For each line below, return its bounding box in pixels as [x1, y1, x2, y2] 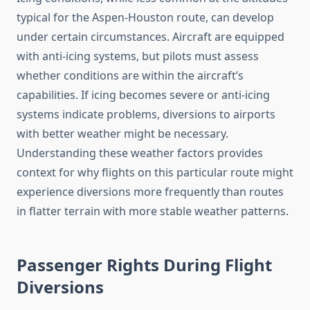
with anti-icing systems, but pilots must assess [17, 48, 259, 64]
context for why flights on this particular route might [17, 165, 293, 181]
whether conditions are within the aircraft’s [17, 68, 244, 84]
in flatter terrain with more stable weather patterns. [17, 203, 289, 219]
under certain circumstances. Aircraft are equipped [17, 29, 284, 45]
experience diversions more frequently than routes [17, 184, 284, 200]
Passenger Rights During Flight [17, 253, 272, 277]
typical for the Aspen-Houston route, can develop [17, 10, 274, 26]
